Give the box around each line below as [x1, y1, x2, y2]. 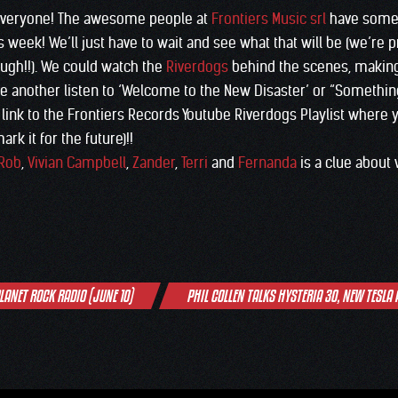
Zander [132, 154, 175, 172]
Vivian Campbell [28, 154, 126, 172]
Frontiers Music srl [211, 10, 326, 28]
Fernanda [238, 154, 297, 172]
